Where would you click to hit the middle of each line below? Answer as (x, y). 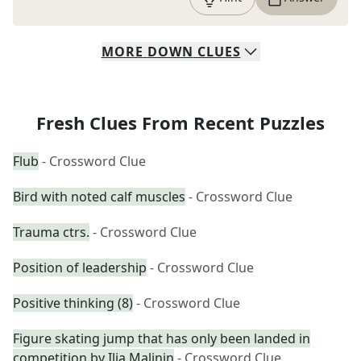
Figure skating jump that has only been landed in (162, 338)
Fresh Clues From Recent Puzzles (180, 122)
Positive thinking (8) (73, 303)
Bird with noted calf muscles (99, 197)
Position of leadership (80, 268)
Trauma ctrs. (51, 232)
